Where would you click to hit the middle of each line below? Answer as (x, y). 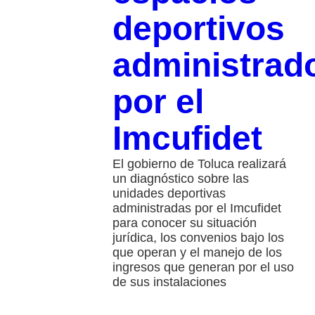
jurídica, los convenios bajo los (198, 238)
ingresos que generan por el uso (203, 268)
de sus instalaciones (169, 282)
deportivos (198, 29)
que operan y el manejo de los (197, 253)
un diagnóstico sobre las (180, 179)
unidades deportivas (169, 194)
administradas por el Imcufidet (197, 208)
